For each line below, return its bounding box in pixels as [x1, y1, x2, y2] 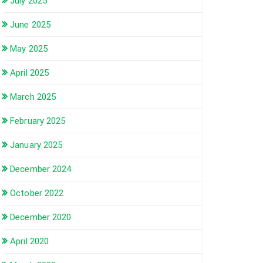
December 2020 [10, 212, 72, 223]
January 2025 [10, 140, 63, 151]
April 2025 [10, 68, 49, 79]
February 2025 [10, 116, 66, 127]
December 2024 [10, 164, 72, 175]
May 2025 [10, 43, 48, 55]
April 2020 [10, 236, 49, 247]
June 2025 [10, 19, 51, 31]
